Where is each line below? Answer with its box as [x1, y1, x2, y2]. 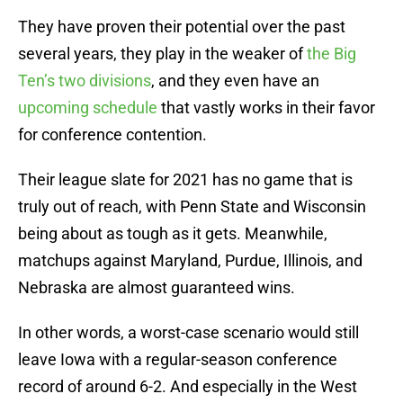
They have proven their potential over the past [18, 17, 345, 37]
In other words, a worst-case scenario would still [18, 323, 359, 343]
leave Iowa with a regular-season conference [18, 350, 337, 370]
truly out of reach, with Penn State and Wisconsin [18, 197, 366, 217]
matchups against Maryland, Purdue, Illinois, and [18, 251, 363, 271]
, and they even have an [151, 71, 319, 91]
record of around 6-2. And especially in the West [18, 377, 357, 397]
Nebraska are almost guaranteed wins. [18, 278, 295, 298]
